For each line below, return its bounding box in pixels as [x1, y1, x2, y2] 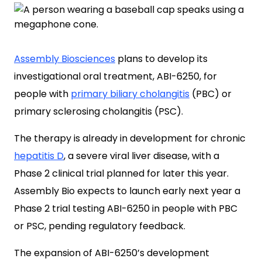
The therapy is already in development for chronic [14, 132, 246, 145]
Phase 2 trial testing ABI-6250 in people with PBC [14, 202, 237, 215]
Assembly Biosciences [14, 52, 115, 65]
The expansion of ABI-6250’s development [14, 246, 209, 260]
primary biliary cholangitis [71, 87, 189, 101]
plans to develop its [115, 52, 208, 65]
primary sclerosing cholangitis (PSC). [14, 105, 183, 118]
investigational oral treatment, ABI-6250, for [14, 70, 217, 83]
